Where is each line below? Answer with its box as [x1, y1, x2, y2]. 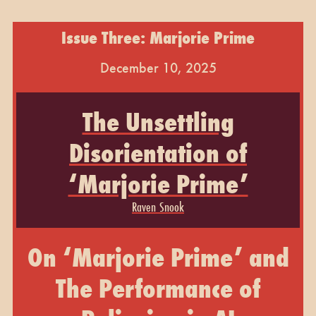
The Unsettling [82, 104, 234, 139]
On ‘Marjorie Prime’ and [27, 240, 289, 274]
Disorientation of [69, 135, 247, 170]
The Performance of [56, 271, 260, 305]
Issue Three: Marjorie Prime [61, 25, 255, 49]
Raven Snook [132, 197, 184, 216]
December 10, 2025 [99, 58, 217, 77]
